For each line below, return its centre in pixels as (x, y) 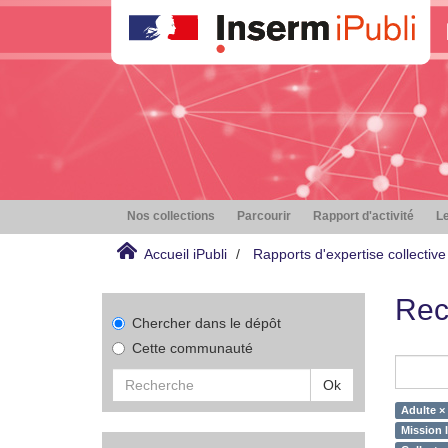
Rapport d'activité (363, 216)
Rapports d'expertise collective (349, 254)
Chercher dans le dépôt (206, 323)
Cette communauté (192, 348)
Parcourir (264, 216)
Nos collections (171, 216)
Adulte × (422, 410)
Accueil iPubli (185, 254)
